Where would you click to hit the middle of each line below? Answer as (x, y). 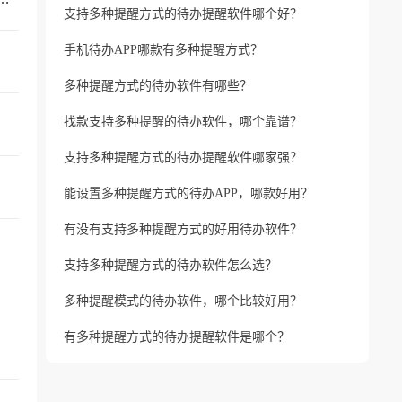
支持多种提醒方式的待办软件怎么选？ (170, 265)
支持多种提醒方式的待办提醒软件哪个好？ (183, 14)
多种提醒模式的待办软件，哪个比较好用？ (183, 301)
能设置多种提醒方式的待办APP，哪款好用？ (188, 193)
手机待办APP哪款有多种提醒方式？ (163, 50)
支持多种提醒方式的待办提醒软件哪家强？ (183, 157)
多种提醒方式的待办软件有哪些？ (158, 86)
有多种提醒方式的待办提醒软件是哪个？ (177, 337)
